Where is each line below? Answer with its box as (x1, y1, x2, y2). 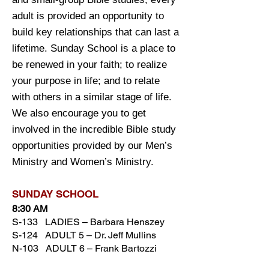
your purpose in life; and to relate (12, 75, 160, 86)
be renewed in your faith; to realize (12, 59, 167, 70)
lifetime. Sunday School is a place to (12, 43, 175, 54)
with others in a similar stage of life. (12, 91, 172, 103)
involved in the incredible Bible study (12, 124, 176, 135)
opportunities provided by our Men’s (12, 140, 172, 151)
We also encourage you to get (12, 107, 146, 119)
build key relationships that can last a (12, 26, 179, 38)
